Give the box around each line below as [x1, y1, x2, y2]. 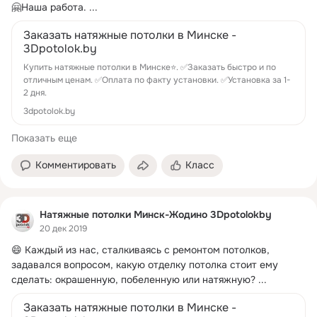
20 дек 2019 [40, 223, 87, 235]
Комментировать [35, 158, 116, 171]
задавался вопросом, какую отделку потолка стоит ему [11, 258, 278, 272]
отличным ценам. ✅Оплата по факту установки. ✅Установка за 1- [23, 74, 291, 86]
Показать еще [11, 131, 77, 144]
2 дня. [23, 86, 47, 98]
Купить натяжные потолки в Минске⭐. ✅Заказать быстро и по [23, 61, 276, 73]
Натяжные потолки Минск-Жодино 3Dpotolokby [40, 207, 272, 221]
